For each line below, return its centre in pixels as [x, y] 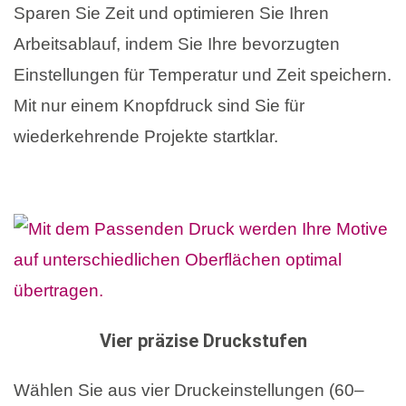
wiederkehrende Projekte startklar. [146, 136]
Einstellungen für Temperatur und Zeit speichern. [203, 74]
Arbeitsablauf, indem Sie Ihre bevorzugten [177, 43]
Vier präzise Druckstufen [203, 341]
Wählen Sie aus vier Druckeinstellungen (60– [189, 391]
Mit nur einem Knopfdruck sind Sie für [159, 105]
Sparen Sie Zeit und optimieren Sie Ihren [171, 13]
